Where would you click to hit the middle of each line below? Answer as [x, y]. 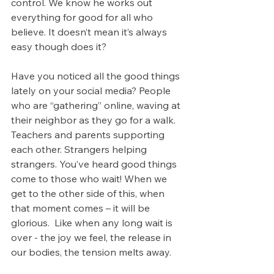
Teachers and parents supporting [89, 135]
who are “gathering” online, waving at [97, 105]
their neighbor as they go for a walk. [94, 120]
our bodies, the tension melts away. [94, 252]
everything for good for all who [83, 17]
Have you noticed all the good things [97, 76]
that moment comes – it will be [82, 208]
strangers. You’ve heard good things [95, 164]
